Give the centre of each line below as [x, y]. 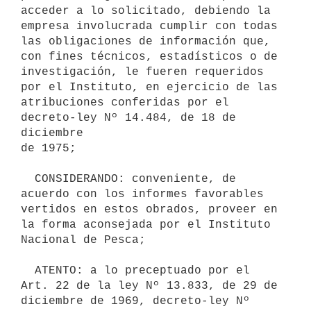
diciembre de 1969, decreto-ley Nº [135, 301]
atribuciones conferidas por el [125, 102]
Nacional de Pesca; [83, 240]
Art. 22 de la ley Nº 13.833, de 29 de [149, 286]
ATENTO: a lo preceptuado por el [28, 270]
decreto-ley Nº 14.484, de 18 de [128, 118]
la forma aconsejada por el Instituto [146, 225]
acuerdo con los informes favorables [142, 194]
